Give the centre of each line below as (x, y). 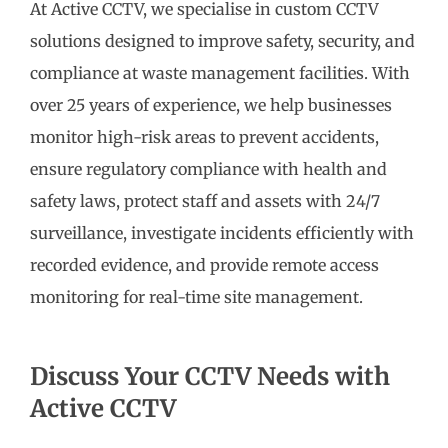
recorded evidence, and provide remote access (204, 265)
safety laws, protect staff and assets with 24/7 (205, 201)
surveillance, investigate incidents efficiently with (222, 233)
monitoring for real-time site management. (196, 297)
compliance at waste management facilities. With (220, 73)
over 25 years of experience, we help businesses (211, 105)
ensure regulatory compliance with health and (208, 169)
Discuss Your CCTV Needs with (210, 377)
